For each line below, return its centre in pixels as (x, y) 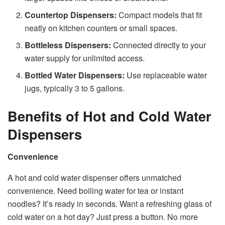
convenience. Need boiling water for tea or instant (95, 190)
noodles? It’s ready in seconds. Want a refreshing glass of (109, 203)
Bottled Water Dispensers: (75, 75)
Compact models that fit (159, 15)
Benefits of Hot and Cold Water (109, 116)
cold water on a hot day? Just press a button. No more (103, 216)
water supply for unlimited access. (85, 58)
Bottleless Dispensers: (68, 45)
